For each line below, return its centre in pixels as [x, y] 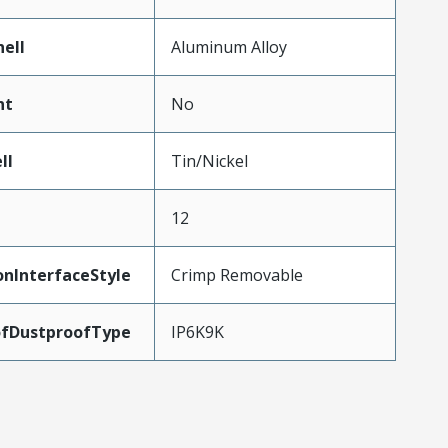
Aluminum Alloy [228, 47]
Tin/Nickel [209, 161]
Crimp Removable [236, 275]
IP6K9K [197, 332]
